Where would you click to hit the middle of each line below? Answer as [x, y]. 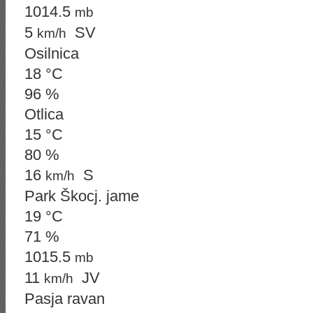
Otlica [44, 114]
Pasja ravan [65, 299]
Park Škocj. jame [82, 196]
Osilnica [52, 53]
